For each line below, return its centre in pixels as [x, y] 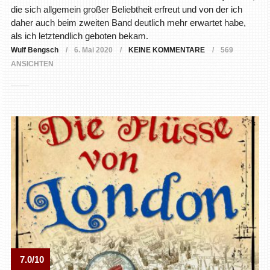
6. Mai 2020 [93, 50]
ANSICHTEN [32, 64]
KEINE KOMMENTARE [166, 50]
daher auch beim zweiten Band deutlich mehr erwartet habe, [128, 23]
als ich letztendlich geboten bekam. [79, 36]
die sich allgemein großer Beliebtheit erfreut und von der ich [126, 10]
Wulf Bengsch [34, 50]
